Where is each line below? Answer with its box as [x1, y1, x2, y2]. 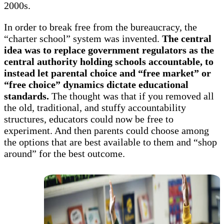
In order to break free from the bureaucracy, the [4, 21, 197, 33]
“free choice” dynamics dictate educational [4, 79, 188, 90]
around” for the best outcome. [4, 148, 125, 159]
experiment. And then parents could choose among [4, 125, 209, 136]
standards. [4, 90, 49, 102]
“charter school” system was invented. [4, 33, 162, 44]
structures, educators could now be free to [4, 113, 173, 125]
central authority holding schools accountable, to [4, 56, 213, 67]
